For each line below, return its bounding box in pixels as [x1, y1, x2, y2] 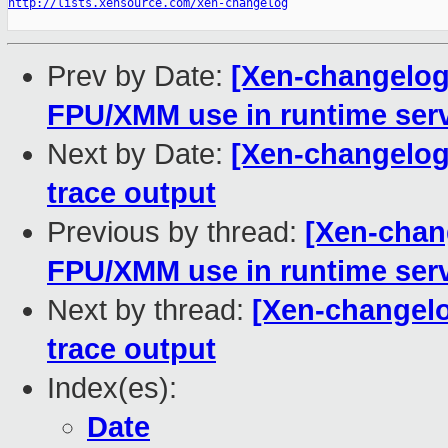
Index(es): [47, 372, 177, 405]
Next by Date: [47, 138, 231, 171]
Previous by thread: [47, 216, 305, 249]
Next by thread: [47, 294, 252, 327]
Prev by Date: [47, 60, 231, 93]
